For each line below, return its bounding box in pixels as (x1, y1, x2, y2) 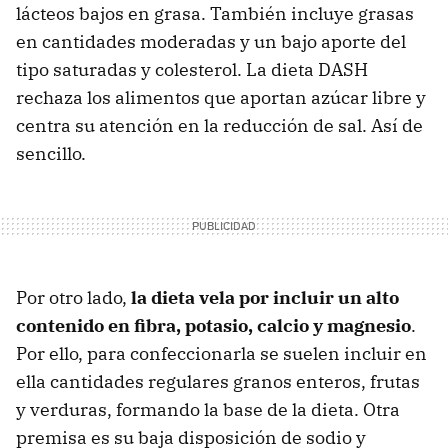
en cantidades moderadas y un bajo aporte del (16, 29, 406, 53)
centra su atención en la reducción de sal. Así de (16, 113, 423, 137)
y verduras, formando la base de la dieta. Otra (16, 397, 400, 421)
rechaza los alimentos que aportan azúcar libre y (16, 85, 426, 109)
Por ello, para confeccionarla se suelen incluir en (16, 341, 427, 365)
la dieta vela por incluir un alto (131, 285, 399, 309)
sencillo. (16, 141, 86, 165)
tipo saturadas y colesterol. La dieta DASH (16, 57, 368, 81)
